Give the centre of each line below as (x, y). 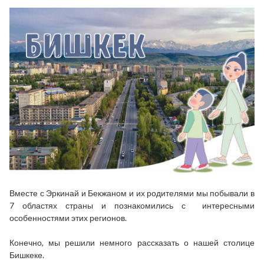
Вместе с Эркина (42, 193)
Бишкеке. (27, 255)
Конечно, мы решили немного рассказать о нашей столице (132, 243)
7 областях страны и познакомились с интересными (132, 206)
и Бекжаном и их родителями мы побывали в (167, 193)
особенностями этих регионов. (68, 218)
